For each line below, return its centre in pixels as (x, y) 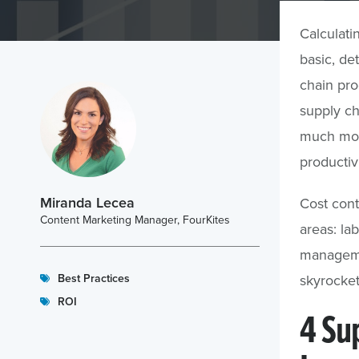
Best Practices (94, 278)
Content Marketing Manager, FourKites (135, 219)
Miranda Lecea (87, 202)
